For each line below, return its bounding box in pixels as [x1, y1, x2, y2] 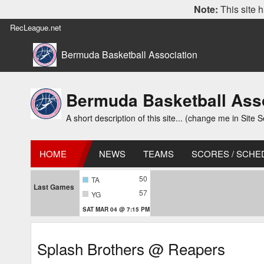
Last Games [34, 181, 74, 192]
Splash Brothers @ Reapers [37, 237, 225, 259]
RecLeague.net [10, 22, 61, 33]
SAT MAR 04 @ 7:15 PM [82, 204, 150, 213]
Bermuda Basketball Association [61, 48, 197, 61]
